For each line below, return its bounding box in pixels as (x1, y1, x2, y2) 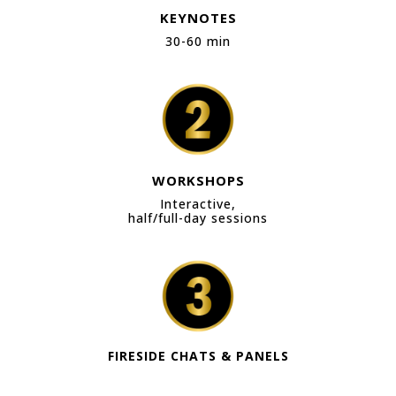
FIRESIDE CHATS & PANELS (107, 347, 289, 365)
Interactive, (160, 195, 236, 213)
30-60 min (165, 33, 231, 50)
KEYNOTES (159, 9, 237, 27)
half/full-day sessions (128, 209, 268, 227)
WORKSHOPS (151, 171, 245, 190)
